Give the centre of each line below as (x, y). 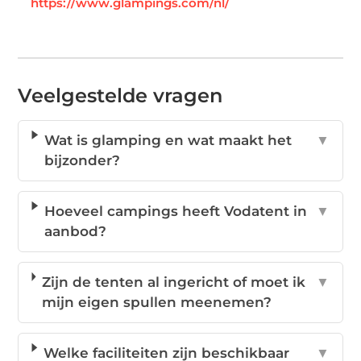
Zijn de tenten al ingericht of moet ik (174, 282)
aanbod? (76, 231)
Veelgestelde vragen (120, 95)
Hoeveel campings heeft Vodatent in (176, 211)
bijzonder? (83, 160)
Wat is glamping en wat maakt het (168, 140)
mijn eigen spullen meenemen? (157, 302)
